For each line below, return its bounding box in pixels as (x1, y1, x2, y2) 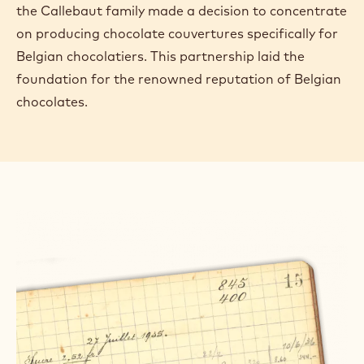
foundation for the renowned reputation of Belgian (16, 70, 341, 87)
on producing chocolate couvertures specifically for (16, 24, 338, 41)
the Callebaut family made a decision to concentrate (16, 2, 347, 19)
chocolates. (16, 93, 88, 110)
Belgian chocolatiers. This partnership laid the (16, 47, 305, 64)
